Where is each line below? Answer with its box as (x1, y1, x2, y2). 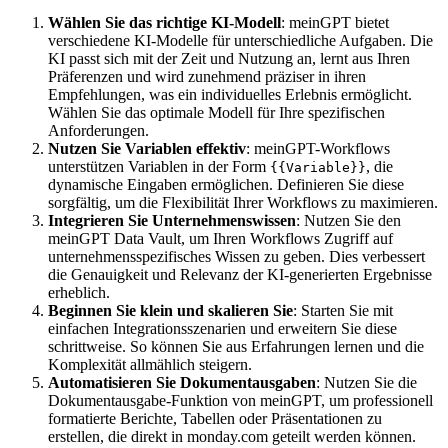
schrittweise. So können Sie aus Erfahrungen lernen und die (48, 337, 424, 355)
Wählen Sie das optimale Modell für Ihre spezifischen (48, 103, 385, 121)
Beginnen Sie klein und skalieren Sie (48, 301, 293, 319)
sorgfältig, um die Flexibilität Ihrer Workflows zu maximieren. (48, 193, 438, 211)
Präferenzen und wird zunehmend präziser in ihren (48, 67, 366, 85)
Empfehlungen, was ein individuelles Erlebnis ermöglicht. (48, 85, 412, 103)
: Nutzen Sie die (316, 373, 417, 391)
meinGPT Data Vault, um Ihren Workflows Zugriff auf (48, 229, 393, 247)
